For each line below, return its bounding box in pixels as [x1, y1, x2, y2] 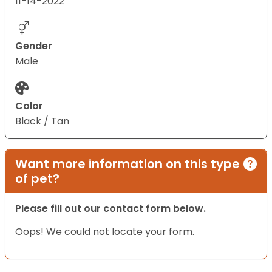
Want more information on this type [15, 155, 240, 172]
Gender [15, 38, 52, 53]
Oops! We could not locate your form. [15, 224, 194, 239]
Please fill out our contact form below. [15, 201, 206, 216]
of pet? [15, 169, 59, 187]
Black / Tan [15, 114, 69, 128]
